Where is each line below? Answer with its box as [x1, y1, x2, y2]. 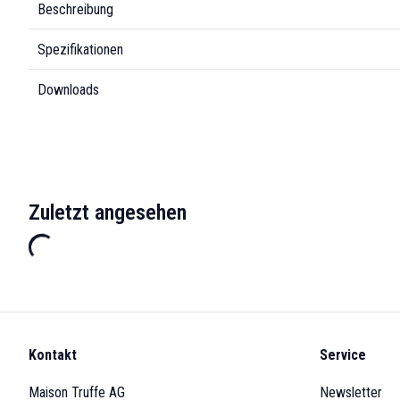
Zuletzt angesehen [29, 200, 187, 225]
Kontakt [29, 346, 77, 363]
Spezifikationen [37, 40, 123, 58]
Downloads [37, 80, 99, 98]
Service [320, 346, 366, 363]
